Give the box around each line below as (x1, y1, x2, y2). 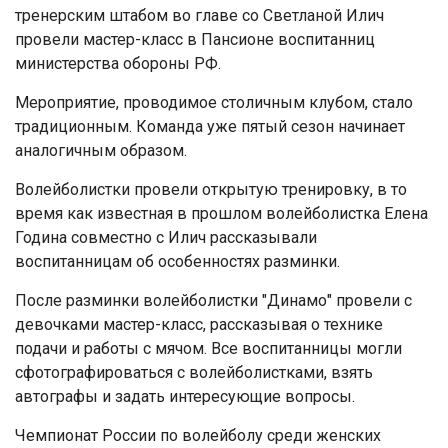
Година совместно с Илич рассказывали (15, 228, 317, 247)
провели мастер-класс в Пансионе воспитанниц (15, 30, 375, 49)
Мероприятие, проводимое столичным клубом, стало (15, 93, 413, 112)
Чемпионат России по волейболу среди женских (15, 426, 381, 445)
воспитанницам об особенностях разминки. (15, 252, 340, 271)
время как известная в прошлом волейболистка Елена (15, 204, 428, 223)
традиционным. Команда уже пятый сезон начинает (15, 117, 405, 136)
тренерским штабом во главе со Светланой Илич (15, 6, 384, 25)
